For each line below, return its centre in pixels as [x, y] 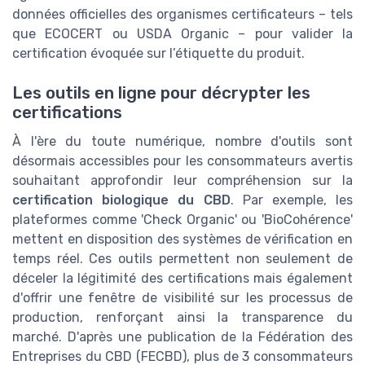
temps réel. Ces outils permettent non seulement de [182, 259]
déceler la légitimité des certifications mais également [182, 279]
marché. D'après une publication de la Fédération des [182, 337]
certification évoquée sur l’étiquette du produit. [158, 54]
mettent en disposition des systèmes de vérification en [182, 240]
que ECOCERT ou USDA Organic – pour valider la [182, 34]
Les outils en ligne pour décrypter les [161, 93]
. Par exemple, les [291, 200]
